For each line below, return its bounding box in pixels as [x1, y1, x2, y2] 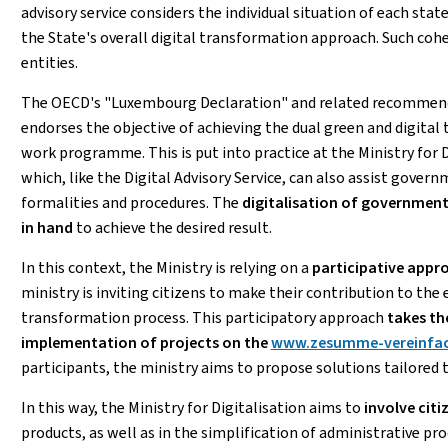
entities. [20, 52, 78, 73]
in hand [20, 217, 76, 238]
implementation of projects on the [20, 332, 271, 353]
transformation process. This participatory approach [20, 307, 387, 328]
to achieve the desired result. [75, 217, 272, 238]
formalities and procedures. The [20, 192, 242, 213]
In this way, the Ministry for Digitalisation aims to [20, 397, 364, 418]
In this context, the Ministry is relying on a [20, 257, 312, 278]
